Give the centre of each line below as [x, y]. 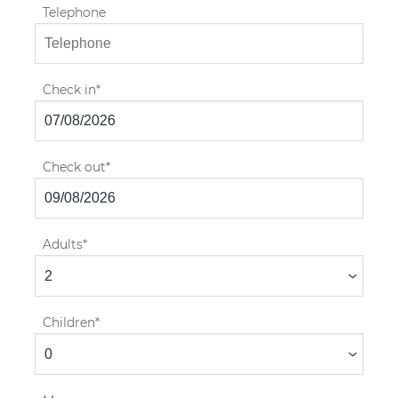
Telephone [74, 13]
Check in [69, 90]
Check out [74, 167]
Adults [62, 245]
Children [68, 323]
